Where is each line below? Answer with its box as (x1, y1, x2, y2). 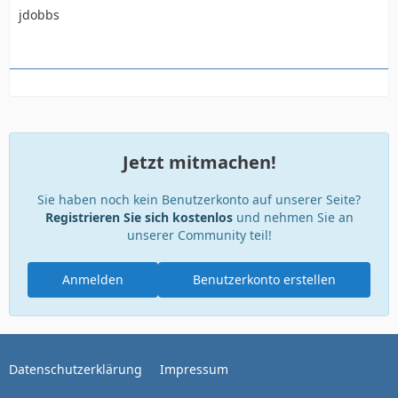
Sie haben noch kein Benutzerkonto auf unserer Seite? (37, 191, 361, 208)
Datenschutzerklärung (9, 361, 142, 378)
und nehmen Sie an (232, 209, 354, 226)
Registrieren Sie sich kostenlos (44, 209, 233, 226)
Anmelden (62, 271, 123, 288)
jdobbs (19, 6, 60, 23)
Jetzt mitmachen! (122, 150, 276, 174)
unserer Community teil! (126, 227, 272, 243)
